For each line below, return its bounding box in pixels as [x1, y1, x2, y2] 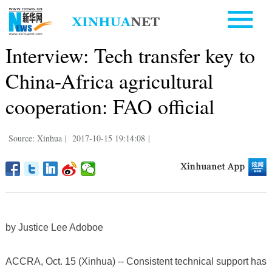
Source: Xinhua [8, 132, 62, 144]
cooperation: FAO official [5, 92, 214, 120]
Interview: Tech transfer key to [5, 41, 255, 69]
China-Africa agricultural [5, 66, 213, 95]
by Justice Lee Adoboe [5, 222, 103, 233]
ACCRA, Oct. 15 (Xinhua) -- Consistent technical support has [5, 256, 267, 267]
